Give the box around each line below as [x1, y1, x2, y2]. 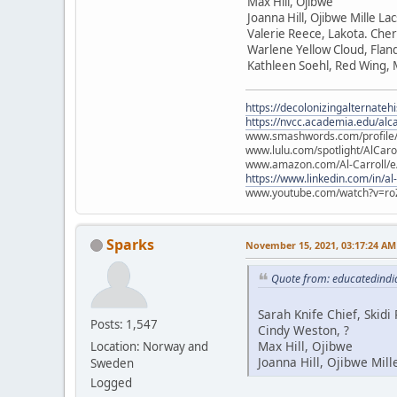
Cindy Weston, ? [258, 322, 349, 339]
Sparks [106, 234, 154, 254]
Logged [90, 374, 132, 391]
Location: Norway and [90, 338, 208, 354]
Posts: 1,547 [90, 315, 158, 332]
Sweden [90, 354, 134, 371]
